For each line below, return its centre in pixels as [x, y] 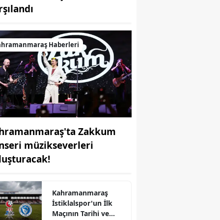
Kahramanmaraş [80, 192]
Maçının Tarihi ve [80, 213]
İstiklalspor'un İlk [82, 203]
